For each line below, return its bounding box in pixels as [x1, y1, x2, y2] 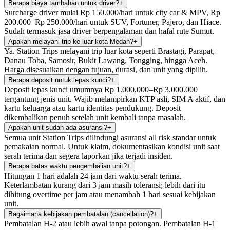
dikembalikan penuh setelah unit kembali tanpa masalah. [4, 112, 186, 122]
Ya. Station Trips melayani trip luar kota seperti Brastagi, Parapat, [4, 46, 215, 55]
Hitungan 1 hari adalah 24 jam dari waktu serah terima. [4, 171, 182, 180]
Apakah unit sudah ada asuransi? [8, 123, 107, 131]
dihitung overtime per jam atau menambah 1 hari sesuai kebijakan [4, 189, 216, 199]
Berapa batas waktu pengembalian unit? [8, 162, 127, 170]
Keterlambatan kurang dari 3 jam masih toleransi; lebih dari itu [4, 180, 205, 189]
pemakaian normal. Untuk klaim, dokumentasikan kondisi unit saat [4, 142, 220, 151]
